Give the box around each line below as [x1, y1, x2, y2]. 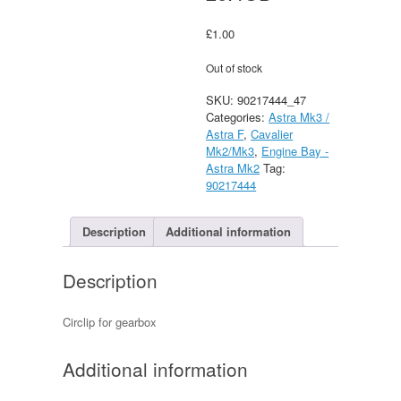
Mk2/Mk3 [206, 141, 255, 159]
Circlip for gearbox [63, 313, 157, 331]
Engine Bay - [261, 141, 329, 159]
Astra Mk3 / [269, 107, 330, 125]
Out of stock [206, 59, 263, 75]
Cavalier [251, 124, 294, 142]
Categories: [206, 107, 269, 125]
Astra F [206, 124, 244, 142]
